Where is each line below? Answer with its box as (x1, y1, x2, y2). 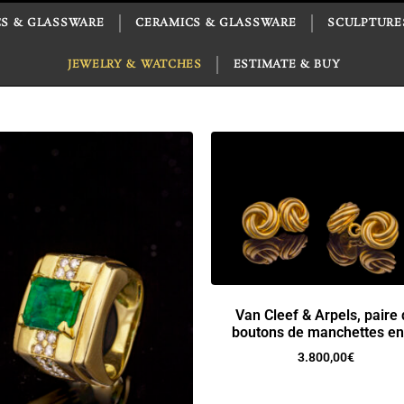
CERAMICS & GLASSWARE (135, 15, 297, 31)
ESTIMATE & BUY (233, 57, 341, 72)
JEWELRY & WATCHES (67, 57, 202, 72)
